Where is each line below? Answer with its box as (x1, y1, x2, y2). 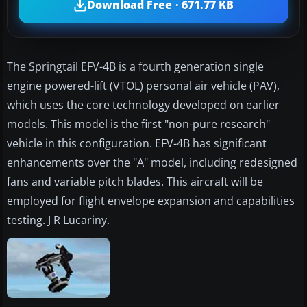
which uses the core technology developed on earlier (7, 97, 280, 112)
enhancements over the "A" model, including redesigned (7, 154, 297, 170)
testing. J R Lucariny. (7, 212, 110, 228)
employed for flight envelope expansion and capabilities (7, 193, 295, 208)
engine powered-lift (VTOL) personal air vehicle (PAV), (7, 77, 280, 93)
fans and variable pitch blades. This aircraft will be (7, 173, 263, 189)
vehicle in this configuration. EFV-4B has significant (7, 135, 267, 151)
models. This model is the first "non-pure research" (7, 116, 270, 132)
